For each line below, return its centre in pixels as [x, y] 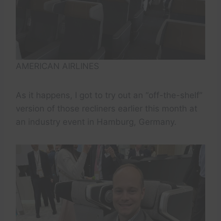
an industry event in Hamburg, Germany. [96, 122]
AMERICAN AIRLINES [57, 66]
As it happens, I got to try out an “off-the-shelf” [109, 95]
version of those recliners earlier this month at [107, 109]
